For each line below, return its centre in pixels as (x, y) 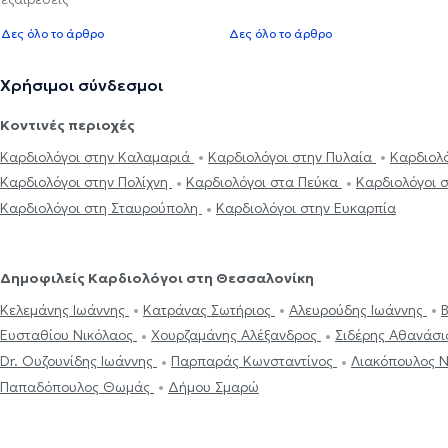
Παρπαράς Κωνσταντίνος (254, 361)
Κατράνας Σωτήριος (209, 309)
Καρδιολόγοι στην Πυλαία (292, 156)
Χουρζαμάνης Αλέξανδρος (236, 335)
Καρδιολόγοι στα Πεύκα (264, 182)
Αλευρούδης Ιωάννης (358, 309)
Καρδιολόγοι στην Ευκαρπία (306, 208)
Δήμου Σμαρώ (213, 386)
